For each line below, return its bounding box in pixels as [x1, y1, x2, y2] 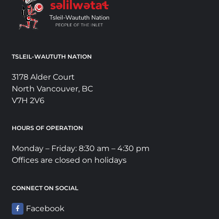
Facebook [26, 203, 65, 213]
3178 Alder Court [12, 72, 75, 82]
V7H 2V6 [12, 95, 44, 105]
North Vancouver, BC [12, 84, 93, 93]
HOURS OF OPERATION [12, 124, 83, 132]
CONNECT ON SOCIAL [12, 184, 78, 192]
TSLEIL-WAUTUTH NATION [12, 52, 92, 60]
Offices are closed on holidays [12, 155, 127, 165]
